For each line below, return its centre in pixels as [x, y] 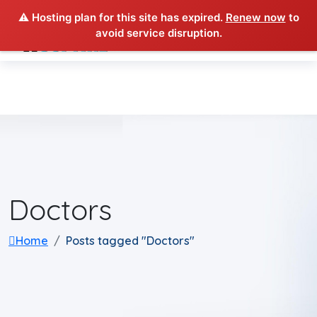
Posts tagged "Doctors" [130, 240]
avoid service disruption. [158, 33]
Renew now [255, 17]
